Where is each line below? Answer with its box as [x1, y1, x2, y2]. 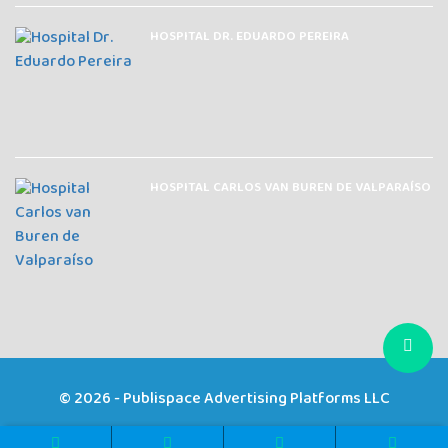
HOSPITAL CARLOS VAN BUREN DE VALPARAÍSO [150, 176, 431, 199]
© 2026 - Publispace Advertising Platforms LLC [58, 385, 390, 413]
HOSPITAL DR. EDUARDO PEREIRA [150, 25, 349, 48]
